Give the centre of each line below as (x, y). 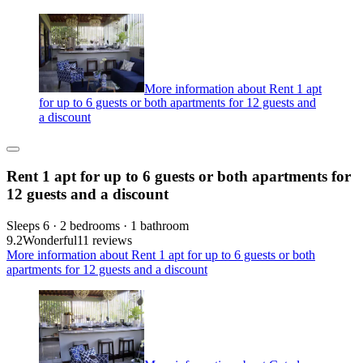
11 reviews (105, 240)
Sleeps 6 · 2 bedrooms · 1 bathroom (98, 225)
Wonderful (50, 240)
